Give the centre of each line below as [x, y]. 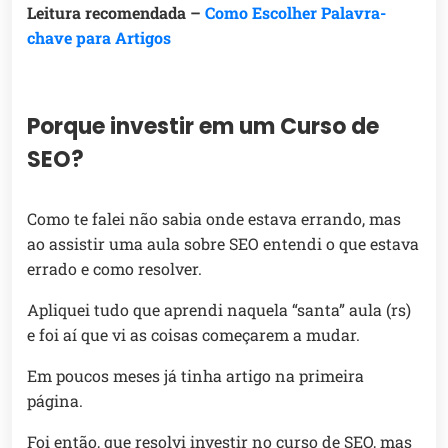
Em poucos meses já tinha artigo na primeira [195, 376]
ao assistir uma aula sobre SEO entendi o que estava [223, 244]
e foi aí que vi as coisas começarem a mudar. [193, 335]
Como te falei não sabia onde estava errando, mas [214, 219]
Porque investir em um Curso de [203, 127]
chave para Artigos [99, 38]
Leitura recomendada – [116, 13]
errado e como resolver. [114, 269]
